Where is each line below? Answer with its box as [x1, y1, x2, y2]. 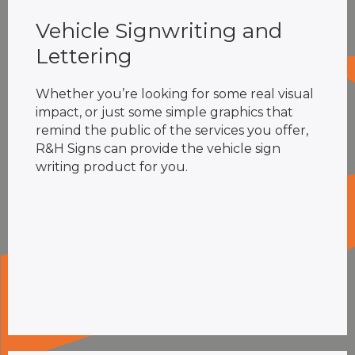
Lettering [36, 43, 132, 69]
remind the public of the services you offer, [36, 122, 308, 138]
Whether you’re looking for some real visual [36, 86, 314, 101]
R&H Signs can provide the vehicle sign [36, 140, 281, 156]
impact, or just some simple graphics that [36, 104, 293, 120]
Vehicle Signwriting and [36, 17, 282, 44]
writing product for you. [36, 158, 191, 174]
